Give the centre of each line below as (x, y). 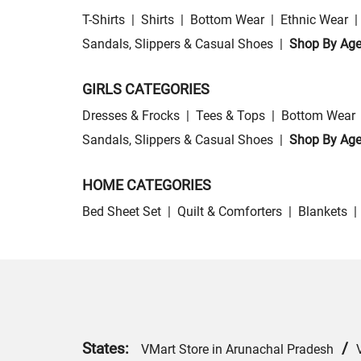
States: (112, 349)
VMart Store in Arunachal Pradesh (237, 350)
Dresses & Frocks (131, 116)
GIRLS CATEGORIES (146, 89)
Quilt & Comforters (230, 212)
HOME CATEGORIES (147, 185)
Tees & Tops (230, 116)
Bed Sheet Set (122, 212)
